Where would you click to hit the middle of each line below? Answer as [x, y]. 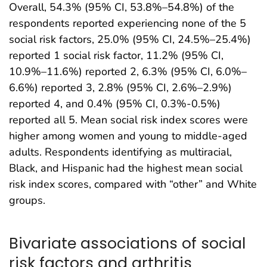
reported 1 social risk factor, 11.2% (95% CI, [116, 55]
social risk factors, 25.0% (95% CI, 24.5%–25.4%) [130, 39]
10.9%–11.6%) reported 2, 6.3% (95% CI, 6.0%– [128, 71]
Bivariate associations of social [127, 243]
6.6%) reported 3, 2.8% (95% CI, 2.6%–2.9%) [120, 87]
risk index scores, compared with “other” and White [133, 184]
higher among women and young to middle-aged [128, 136]
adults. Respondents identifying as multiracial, [120, 152]
